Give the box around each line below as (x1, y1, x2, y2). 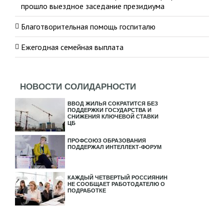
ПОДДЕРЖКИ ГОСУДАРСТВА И (67, 107, 151, 113)
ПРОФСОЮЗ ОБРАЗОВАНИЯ (67, 137, 146, 143)
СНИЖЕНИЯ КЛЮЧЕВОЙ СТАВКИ (67, 113, 158, 119)
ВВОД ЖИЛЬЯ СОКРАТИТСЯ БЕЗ (67, 100, 158, 106)
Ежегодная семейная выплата (21, 42, 123, 52)
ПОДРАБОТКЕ (67, 187, 106, 193)
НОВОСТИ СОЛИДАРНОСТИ (20, 82, 136, 91)
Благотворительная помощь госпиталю (21, 21, 155, 31)
